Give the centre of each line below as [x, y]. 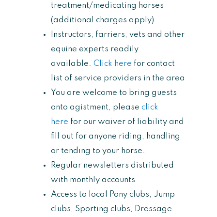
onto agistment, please [96, 107]
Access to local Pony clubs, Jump [113, 194]
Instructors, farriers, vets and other [118, 34]
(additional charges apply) [102, 20]
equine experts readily [95, 49]
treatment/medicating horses [107, 5]
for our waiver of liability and [126, 122]
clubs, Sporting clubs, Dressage [111, 209]
